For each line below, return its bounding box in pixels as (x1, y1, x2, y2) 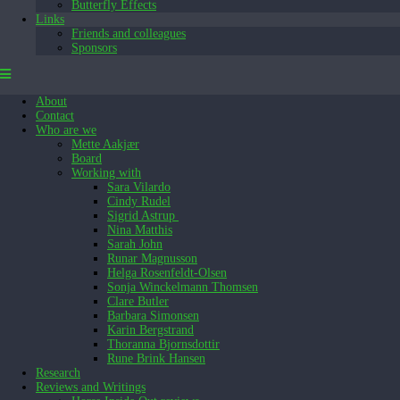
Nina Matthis (107, 223, 172, 237)
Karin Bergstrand (107, 323, 194, 337)
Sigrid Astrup (107, 209, 179, 222)
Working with (71, 166, 141, 179)
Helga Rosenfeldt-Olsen (107, 266, 227, 279)
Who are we (36, 123, 96, 137)
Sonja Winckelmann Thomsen (107, 280, 258, 294)
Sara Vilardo (107, 180, 171, 194)
